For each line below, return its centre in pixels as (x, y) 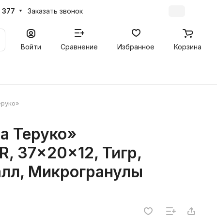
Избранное (136, 46)
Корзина (188, 46)
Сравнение (79, 46)
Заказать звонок (55, 11)
